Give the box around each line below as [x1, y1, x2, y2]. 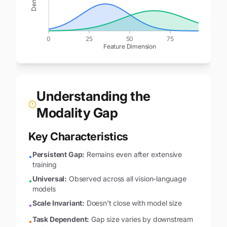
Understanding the [36, 88, 150, 104]
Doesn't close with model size [85, 199, 182, 207]
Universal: [32, 174, 67, 183]
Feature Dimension [103, 43, 157, 50]
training [32, 160, 57, 169]
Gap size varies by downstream [89, 215, 193, 223]
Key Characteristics [28, 130, 128, 143]
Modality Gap [36, 105, 118, 121]
